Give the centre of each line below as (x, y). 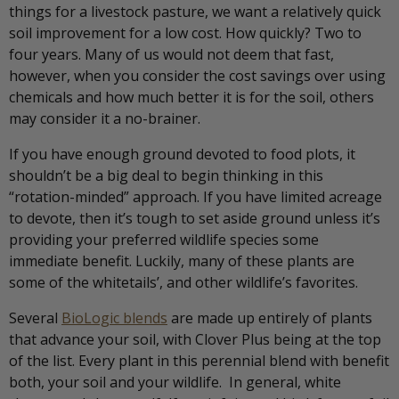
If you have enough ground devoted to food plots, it (182, 154)
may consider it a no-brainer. (105, 118)
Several (35, 318)
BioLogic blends (114, 318)
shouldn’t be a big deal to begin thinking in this (166, 175)
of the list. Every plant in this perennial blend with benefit (199, 360)
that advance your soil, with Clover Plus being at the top (195, 339)
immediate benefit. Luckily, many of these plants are (182, 261)
